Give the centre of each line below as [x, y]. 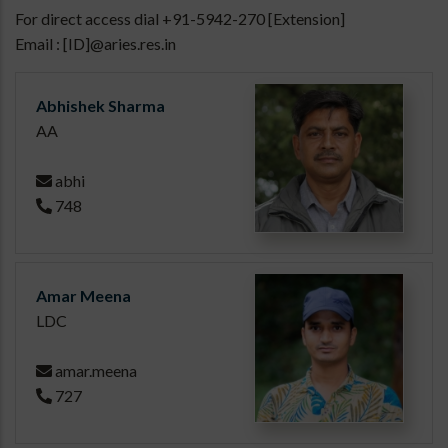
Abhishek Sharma [100, 106]
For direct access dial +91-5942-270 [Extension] [180, 19]
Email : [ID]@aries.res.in [95, 44]
